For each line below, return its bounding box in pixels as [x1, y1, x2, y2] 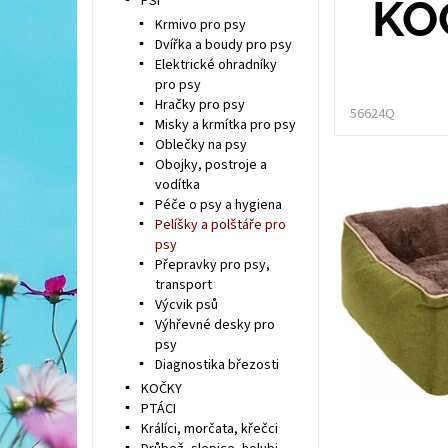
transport [154, 275, 212, 295]
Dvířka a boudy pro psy [154, 35, 292, 55]
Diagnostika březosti [154, 355, 279, 375]
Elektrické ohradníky [154, 55, 277, 75]
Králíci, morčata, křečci [140, 419, 278, 439]
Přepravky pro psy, [154, 255, 270, 275]
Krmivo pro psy [154, 15, 246, 35]
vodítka [154, 175, 200, 195]
